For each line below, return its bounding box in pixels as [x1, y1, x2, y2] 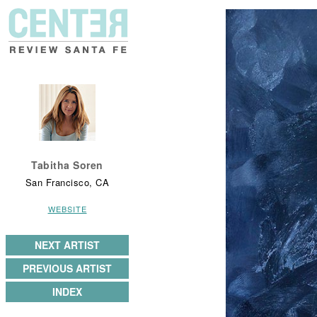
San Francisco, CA [25, 175, 110, 189]
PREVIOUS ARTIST [23, 261, 112, 275]
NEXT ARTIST [35, 238, 100, 252]
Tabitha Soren [31, 158, 103, 172]
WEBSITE [47, 203, 87, 214]
